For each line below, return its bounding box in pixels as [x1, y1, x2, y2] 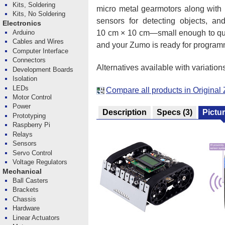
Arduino [13, 28, 35, 36]
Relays [13, 130, 33, 138]
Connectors [13, 56, 46, 64]
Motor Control [13, 93, 52, 101]
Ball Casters [13, 176, 49, 184]
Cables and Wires [13, 38, 64, 46]
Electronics [2, 19, 41, 27]
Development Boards [13, 65, 74, 73]
